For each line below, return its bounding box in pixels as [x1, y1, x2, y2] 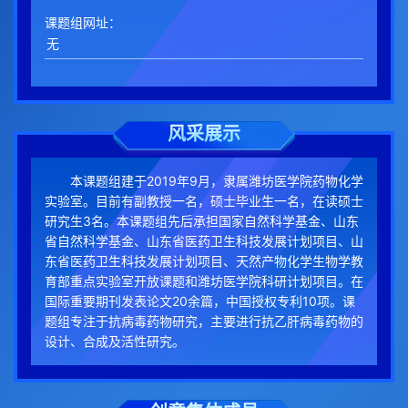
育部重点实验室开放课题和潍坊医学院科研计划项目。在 [45, 273, 363, 290]
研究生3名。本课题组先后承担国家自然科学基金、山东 [45, 213, 359, 229]
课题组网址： [45, 15, 121, 31]
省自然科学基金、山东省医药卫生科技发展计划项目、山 [45, 233, 363, 250]
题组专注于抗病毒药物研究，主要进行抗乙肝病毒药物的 [45, 313, 363, 330]
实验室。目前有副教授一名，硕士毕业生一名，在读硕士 [45, 193, 363, 209]
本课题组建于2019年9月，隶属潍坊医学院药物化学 [70, 173, 363, 189]
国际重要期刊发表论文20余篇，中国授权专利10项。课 [45, 293, 355, 310]
